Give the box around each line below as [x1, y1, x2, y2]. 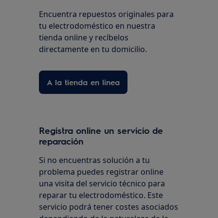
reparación [39, 135, 84, 146]
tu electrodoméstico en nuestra [39, 20, 156, 31]
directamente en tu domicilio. [39, 43, 147, 54]
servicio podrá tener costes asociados [39, 201, 179, 212]
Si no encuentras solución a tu [39, 154, 150, 165]
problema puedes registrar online [39, 166, 164, 177]
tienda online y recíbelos [39, 32, 129, 43]
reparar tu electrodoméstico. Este [39, 189, 163, 200]
